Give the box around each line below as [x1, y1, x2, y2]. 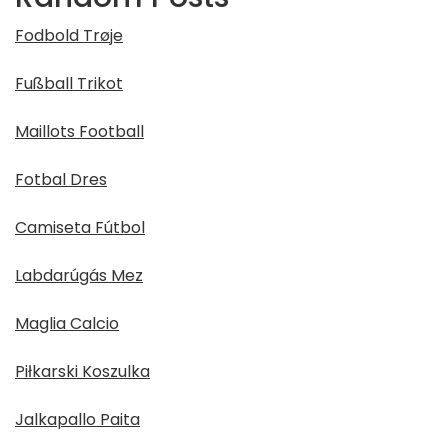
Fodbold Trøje [15, 24, 123, 47]
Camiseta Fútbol [15, 216, 145, 239]
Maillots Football [15, 120, 144, 143]
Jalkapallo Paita [15, 408, 140, 431]
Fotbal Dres [15, 168, 107, 191]
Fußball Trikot [15, 72, 123, 95]
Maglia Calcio [15, 312, 119, 335]
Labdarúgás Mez [15, 264, 143, 287]
